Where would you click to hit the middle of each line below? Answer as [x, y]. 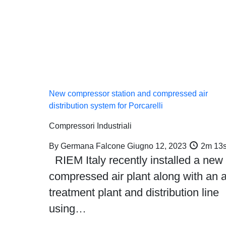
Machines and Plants [79, 32]
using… [67, 209]
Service [158, 32]
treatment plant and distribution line [134, 192]
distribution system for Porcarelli [106, 106]
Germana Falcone [93, 146]
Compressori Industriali [90, 126]
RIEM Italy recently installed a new [136, 160]
